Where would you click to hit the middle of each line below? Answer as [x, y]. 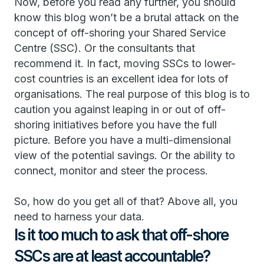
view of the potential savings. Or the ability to [125, 155]
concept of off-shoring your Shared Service [120, 33]
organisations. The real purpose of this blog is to [132, 94]
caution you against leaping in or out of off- [120, 109]
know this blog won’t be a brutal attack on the [126, 17]
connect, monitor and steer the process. [113, 171]
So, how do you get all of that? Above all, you [126, 201]
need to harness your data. [79, 217]
